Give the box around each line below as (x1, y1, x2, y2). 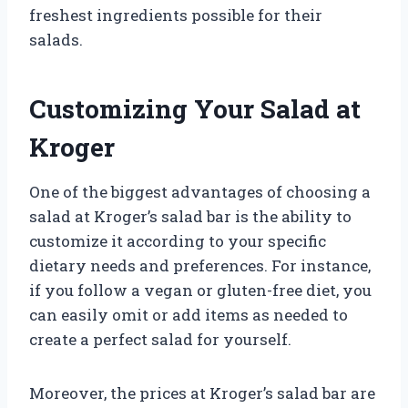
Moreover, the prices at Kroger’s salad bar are (29, 382, 375, 403)
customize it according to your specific (29, 229, 326, 251)
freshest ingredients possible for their (29, 4, 322, 25)
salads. (29, 28, 83, 50)
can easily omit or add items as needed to (29, 303, 348, 325)
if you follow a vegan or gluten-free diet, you (29, 279, 372, 301)
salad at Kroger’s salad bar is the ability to (29, 205, 352, 227)
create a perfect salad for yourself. (29, 328, 291, 350)
